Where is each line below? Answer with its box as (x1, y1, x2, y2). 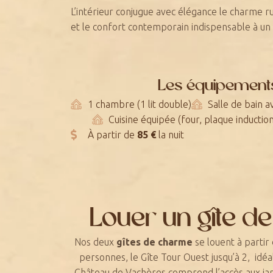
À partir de (87, 129, 137, 140)
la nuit (155, 129, 184, 140)
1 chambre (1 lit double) (87, 98, 191, 110)
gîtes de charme (116, 236, 193, 247)
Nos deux (74, 236, 116, 247)
